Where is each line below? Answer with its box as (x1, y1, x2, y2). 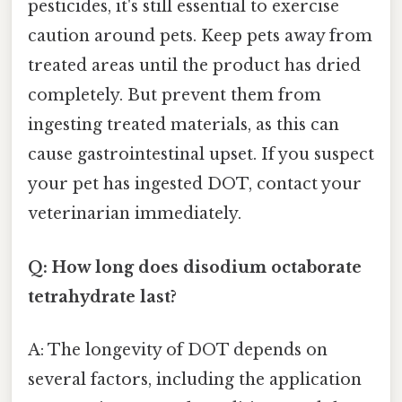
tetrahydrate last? (28, 286, 177, 307)
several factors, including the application (28, 369, 362, 389)
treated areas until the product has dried (28, 56, 361, 76)
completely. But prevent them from (28, 85, 321, 106)
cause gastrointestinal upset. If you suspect (28, 144, 374, 165)
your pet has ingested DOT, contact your (28, 174, 362, 195)
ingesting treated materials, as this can (28, 115, 339, 135)
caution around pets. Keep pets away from (28, 26, 372, 47)
